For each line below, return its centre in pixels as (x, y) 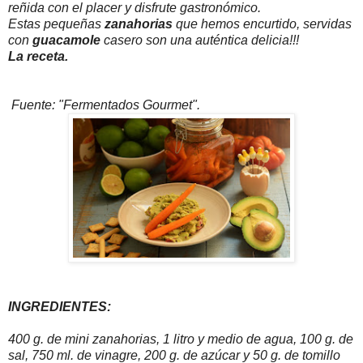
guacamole (65, 40)
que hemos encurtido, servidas (262, 23)
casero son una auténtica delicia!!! (200, 40)
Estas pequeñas (55, 23)
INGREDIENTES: (60, 306)
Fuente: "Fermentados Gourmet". (104, 105)
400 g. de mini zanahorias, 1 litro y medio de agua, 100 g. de (181, 339)
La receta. (38, 56)
